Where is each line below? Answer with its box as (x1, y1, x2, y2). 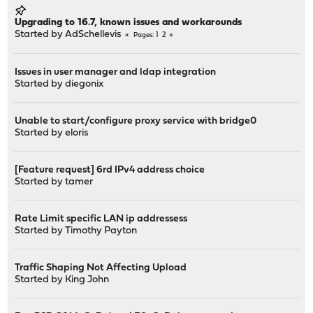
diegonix (65, 78, 104, 89)
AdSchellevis (65, 29, 122, 40)
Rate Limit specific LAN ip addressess (15, 213, 188, 224)
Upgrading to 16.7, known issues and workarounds (15, 17, 242, 28)
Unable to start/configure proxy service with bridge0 (15, 115, 257, 126)
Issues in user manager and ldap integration (15, 66, 217, 78)
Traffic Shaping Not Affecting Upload (15, 262, 187, 273)
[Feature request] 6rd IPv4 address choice (15, 164, 205, 175)
